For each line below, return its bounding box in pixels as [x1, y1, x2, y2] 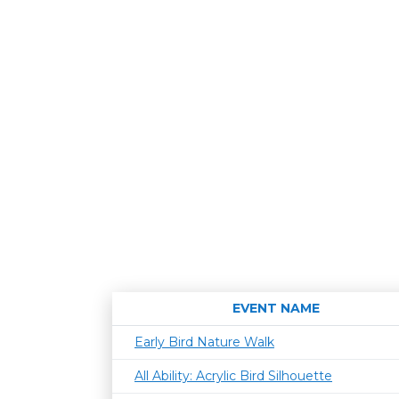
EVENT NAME [232, 300, 320, 316]
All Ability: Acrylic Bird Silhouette [134, 368, 332, 384]
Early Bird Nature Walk [134, 334, 274, 350]
